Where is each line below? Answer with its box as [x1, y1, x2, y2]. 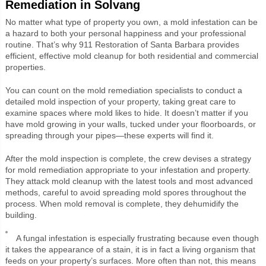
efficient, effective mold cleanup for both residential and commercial [5, 50, 258, 61]
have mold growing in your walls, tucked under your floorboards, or [5, 119, 256, 129]
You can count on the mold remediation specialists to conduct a [5, 85, 242, 95]
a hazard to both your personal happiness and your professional [5, 28, 246, 38]
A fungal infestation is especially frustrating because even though [15, 233, 259, 243]
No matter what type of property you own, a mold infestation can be [5, 17, 258, 27]
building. [5, 210, 37, 220]
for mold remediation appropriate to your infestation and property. [5, 164, 251, 175]
